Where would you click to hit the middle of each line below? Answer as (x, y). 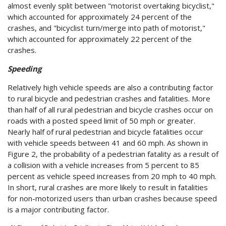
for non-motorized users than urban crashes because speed (112, 198)
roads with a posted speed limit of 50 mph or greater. (101, 120)
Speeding (24, 68)
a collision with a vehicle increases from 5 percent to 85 (103, 165)
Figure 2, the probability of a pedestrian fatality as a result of (113, 154)
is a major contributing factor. (58, 209)
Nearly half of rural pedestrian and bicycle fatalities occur (105, 131)
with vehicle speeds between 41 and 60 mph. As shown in (108, 143)
